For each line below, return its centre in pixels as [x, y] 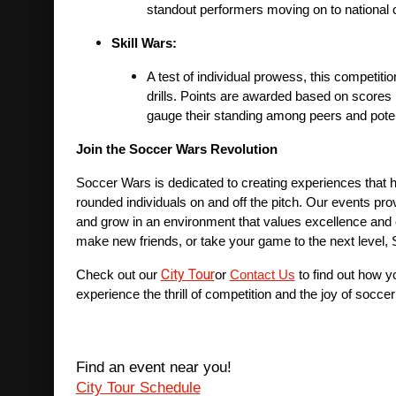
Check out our [118, 275]
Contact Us [262, 275]
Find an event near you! [153, 367]
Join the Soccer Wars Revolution [176, 150]
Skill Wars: [144, 44]
